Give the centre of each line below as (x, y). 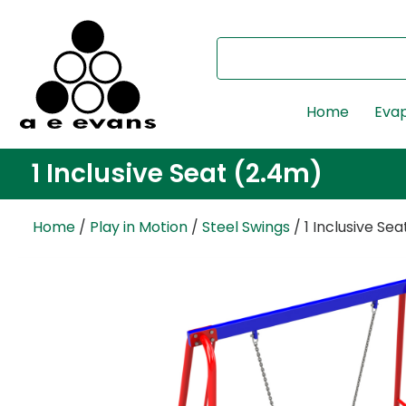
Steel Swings (246, 227)
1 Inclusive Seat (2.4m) (177, 173)
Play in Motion (139, 227)
